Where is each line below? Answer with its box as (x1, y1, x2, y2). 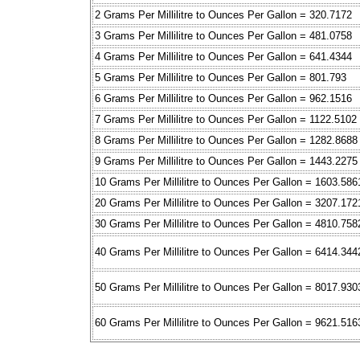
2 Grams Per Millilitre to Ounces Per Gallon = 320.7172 (95, 9, 352, 22)
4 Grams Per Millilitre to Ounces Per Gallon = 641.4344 (95, 51, 352, 63)
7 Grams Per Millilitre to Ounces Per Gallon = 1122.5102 (95, 113, 357, 126)
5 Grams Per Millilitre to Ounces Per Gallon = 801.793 (95, 72, 346, 84)
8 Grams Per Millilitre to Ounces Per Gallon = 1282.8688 (95, 134, 358, 147)
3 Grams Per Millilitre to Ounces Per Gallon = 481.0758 (95, 30, 352, 43)
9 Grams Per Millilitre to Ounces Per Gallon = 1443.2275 (95, 155, 358, 168)
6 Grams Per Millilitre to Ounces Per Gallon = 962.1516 (95, 92, 352, 105)
